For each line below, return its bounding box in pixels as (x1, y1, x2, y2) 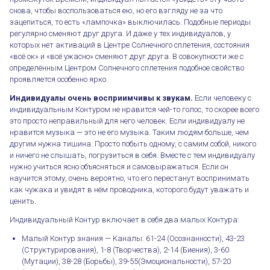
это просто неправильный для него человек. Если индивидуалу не (10, 116, 245, 125)
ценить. (10, 196, 40, 206)
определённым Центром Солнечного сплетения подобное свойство (10, 63, 244, 72)
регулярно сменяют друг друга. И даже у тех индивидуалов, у (10, 28, 231, 38)
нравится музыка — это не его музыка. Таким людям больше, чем (10, 127, 249, 137)
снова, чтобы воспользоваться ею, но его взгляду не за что (10, 5, 222, 15)
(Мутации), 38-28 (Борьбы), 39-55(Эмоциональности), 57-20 (22, 256, 231, 266)
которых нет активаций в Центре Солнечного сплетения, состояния (10, 40, 250, 49)
